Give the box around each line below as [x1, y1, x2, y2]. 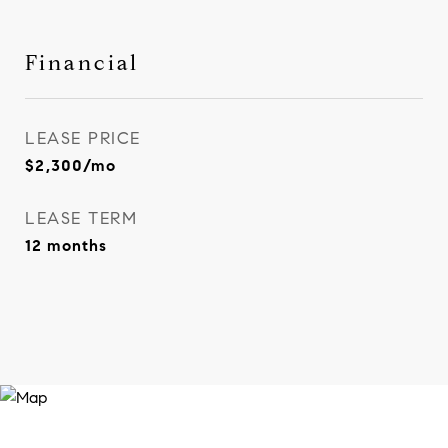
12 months [25, 236, 107, 255]
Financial [25, 50, 139, 76]
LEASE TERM [25, 208, 137, 229]
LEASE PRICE [25, 128, 141, 149]
